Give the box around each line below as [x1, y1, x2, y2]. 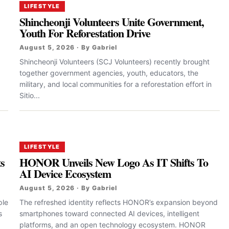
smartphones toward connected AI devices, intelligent [19, 209, 199, 218]
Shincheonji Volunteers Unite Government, [19, 13, 204, 30]
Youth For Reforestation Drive [19, 24, 151, 41]
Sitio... [19, 90, 40, 100]
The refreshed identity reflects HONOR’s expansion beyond [19, 197, 218, 207]
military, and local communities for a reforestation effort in [19, 79, 212, 88]
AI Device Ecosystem [19, 165, 111, 182]
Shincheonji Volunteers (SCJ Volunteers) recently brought [19, 57, 210, 66]
